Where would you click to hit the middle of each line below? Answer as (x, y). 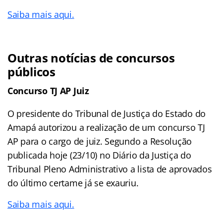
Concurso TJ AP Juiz (48, 90)
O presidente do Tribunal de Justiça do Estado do (107, 113)
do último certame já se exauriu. (73, 183)
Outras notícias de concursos (91, 57)
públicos (31, 71)
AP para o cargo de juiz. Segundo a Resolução (100, 141)
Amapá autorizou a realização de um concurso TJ (106, 127)
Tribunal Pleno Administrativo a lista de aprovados (110, 169)
